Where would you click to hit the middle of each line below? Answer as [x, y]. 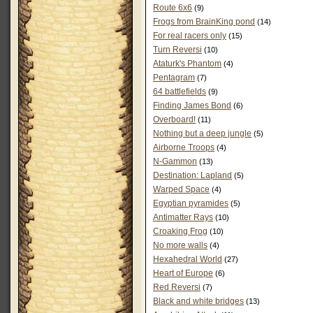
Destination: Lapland [192, 175]
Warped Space [181, 189]
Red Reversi [177, 287]
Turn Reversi [177, 50]
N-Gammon [175, 161]
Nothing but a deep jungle [202, 133]
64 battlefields [180, 92]
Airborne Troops [184, 147]
